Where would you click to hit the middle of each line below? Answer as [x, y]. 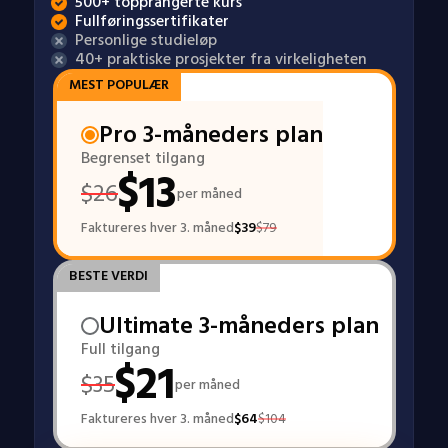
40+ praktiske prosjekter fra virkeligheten [221, 59]
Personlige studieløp [146, 40]
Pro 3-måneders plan [210, 134]
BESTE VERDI [108, 275]
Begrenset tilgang [142, 158]
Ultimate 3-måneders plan [238, 325]
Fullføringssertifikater [152, 21]
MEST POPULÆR [118, 84]
